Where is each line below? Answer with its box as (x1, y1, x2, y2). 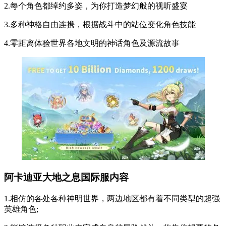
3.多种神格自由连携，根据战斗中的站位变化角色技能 (4, 20, 196, 29)
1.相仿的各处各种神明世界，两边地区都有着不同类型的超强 (4, 194, 220, 203)
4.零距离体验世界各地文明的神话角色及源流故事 (4, 38, 180, 47)
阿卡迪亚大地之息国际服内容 (4, 172, 129, 183)
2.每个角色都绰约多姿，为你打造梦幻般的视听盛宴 (4, 1, 188, 10)
